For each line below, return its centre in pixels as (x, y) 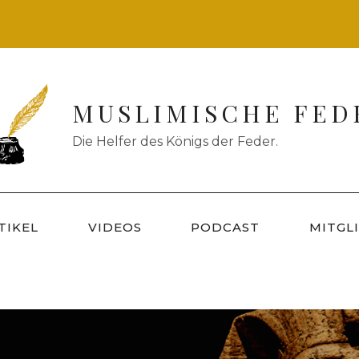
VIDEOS (115, 227)
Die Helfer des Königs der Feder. (175, 141)
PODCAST (226, 227)
